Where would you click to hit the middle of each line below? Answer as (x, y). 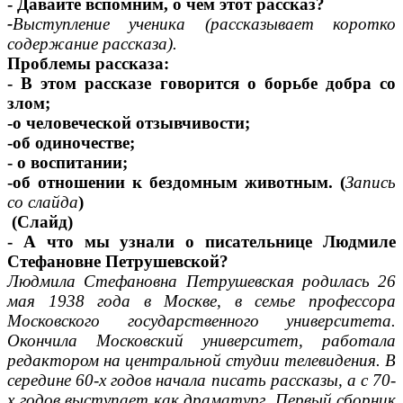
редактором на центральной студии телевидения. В (201, 361)
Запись (371, 183)
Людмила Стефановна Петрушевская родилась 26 (201, 282)
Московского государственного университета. (201, 321)
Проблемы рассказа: (88, 64)
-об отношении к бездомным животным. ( (176, 183)
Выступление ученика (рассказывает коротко (204, 24)
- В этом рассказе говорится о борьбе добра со (201, 84)
